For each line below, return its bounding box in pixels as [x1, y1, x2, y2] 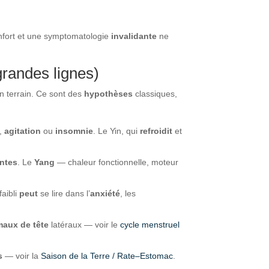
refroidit [140, 125, 173, 136]
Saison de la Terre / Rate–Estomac [41, 250, 174, 261]
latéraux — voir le [49, 219, 121, 229]
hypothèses [84, 88, 133, 98]
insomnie [55, 125, 94, 136]
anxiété [90, 188, 121, 198]
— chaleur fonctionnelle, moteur [55, 157, 179, 167]
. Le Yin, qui [93, 125, 141, 136]
